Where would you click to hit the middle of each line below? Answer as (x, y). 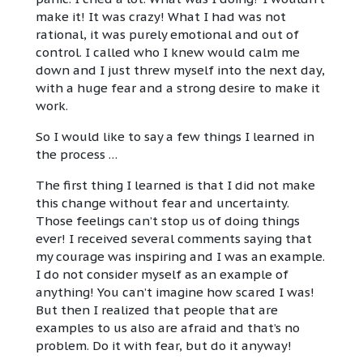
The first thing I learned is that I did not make (175, 186)
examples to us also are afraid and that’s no (168, 328)
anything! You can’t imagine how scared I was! (175, 293)
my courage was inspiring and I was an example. (180, 257)
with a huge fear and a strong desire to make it (178, 88)
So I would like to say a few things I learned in (175, 137)
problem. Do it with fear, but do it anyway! (164, 346)
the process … (77, 155)
